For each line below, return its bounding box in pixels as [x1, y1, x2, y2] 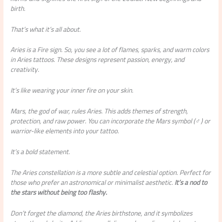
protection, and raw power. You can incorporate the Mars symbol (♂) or [10, 114, 211, 128]
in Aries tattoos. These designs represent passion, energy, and [10, 53, 185, 66]
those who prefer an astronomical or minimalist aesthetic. [10, 175, 175, 189]
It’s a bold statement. [10, 145, 70, 159]
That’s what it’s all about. [10, 22, 81, 36]
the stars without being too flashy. [10, 185, 108, 199]
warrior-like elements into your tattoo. [10, 124, 119, 138]
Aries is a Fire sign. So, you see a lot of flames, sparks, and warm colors [10, 43, 210, 56]
